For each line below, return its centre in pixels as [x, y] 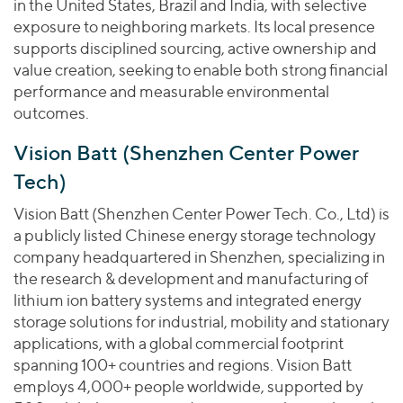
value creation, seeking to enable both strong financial [201, 70]
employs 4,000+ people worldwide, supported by [188, 386]
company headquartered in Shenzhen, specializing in [199, 257]
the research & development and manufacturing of [191, 278]
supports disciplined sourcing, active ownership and [195, 48]
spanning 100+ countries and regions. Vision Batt [183, 365]
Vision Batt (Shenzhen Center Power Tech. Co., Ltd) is [201, 214]
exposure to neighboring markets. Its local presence [194, 27]
